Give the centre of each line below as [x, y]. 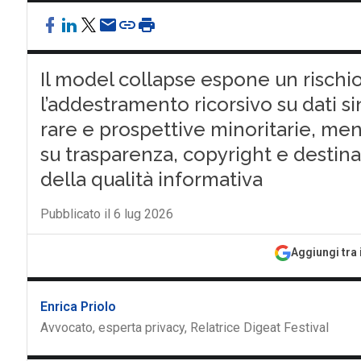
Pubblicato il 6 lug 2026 [106, 214]
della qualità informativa [151, 179]
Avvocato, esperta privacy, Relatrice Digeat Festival [184, 328]
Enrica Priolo [78, 307]
